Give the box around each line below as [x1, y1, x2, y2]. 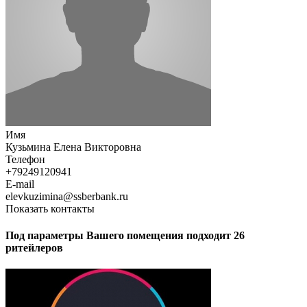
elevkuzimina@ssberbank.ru [5, 190, 128, 202]
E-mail [5, 177, 34, 190]
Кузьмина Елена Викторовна [5, 140, 141, 153]
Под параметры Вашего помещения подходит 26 [5, 230, 245, 242]
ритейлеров [5, 242, 63, 254]
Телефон [5, 153, 45, 165]
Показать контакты [5, 202, 95, 214]
